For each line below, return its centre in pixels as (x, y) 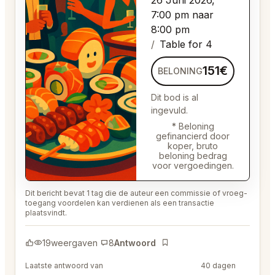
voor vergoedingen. (193, 165)
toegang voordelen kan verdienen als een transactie (120, 203)
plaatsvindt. (46, 212)
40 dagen (218, 265)
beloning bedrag (193, 155)
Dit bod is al (175, 97)
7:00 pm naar (182, 14)
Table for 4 (186, 44)
